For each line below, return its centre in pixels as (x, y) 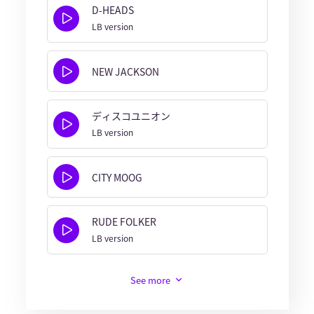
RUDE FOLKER (124, 222)
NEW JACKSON (125, 71)
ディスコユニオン (131, 116)
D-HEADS (112, 10)
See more (150, 280)
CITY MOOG (117, 177)
